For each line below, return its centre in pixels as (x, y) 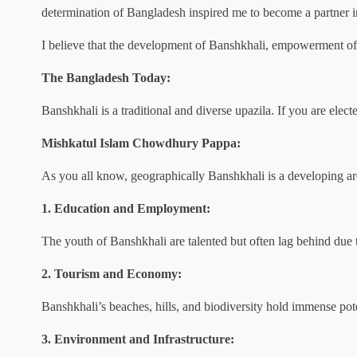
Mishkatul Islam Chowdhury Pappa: (141, 143)
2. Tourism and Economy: (112, 274)
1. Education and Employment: (126, 208)
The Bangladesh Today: (106, 78)
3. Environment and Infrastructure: (138, 339)
